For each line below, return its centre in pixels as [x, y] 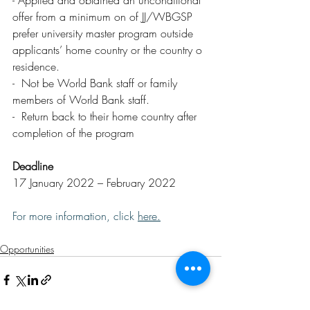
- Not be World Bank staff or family [97, 83]
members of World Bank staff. [81, 100]
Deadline [33, 166]
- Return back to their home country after [106, 116]
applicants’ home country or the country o [111, 50]
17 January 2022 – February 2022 [94, 183]
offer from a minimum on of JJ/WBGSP [104, 17]
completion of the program [73, 133]
